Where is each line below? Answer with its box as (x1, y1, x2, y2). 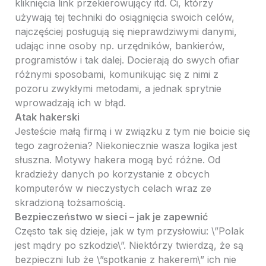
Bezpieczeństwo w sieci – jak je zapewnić (14, 211, 208, 223)
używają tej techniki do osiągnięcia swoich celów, (14, 11, 235, 24)
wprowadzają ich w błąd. (14, 97, 126, 109)
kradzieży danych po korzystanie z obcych (14, 168, 210, 180)
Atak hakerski (14, 111, 80, 123)
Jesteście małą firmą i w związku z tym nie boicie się (14, 125, 250, 138)
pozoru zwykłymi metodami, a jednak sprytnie (14, 83, 221, 95)
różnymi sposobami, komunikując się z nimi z (14, 68, 218, 81)
